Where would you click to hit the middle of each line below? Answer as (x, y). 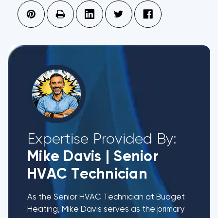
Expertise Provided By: (102, 139)
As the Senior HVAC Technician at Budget (106, 197)
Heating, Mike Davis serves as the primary (106, 209)
